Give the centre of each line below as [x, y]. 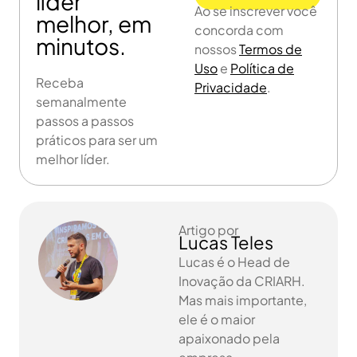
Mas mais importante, [243, 300]
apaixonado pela [229, 338]
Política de [262, 68]
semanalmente [81, 101]
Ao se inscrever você [256, 10]
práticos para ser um [97, 139]
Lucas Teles [226, 242]
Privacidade [231, 87]
